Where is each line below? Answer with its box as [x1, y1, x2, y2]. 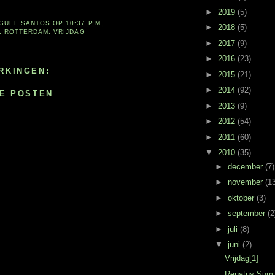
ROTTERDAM [4, 28, 49, 35]
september [227, 209, 268, 219]
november [227, 177, 265, 187]
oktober [227, 193, 257, 203]
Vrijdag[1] [225, 254, 259, 263]
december [227, 161, 265, 171]
